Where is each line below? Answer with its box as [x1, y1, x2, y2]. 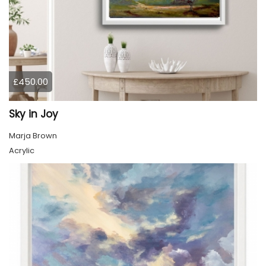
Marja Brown [9, 130, 57, 142]
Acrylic [9, 145, 34, 157]
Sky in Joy [9, 107, 58, 122]
